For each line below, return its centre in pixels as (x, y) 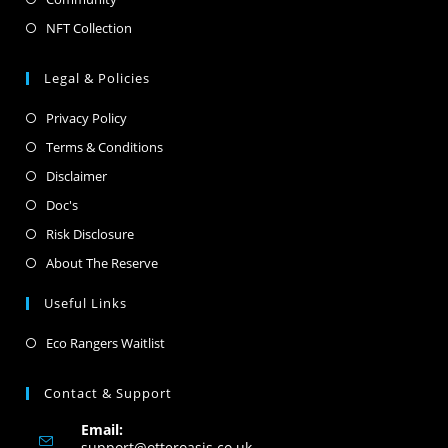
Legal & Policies (97, 77)
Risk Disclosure (90, 233)
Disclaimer (77, 175)
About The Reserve (102, 262)
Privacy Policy (87, 117)
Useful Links (86, 302)
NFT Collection (89, 27)
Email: (102, 429)
